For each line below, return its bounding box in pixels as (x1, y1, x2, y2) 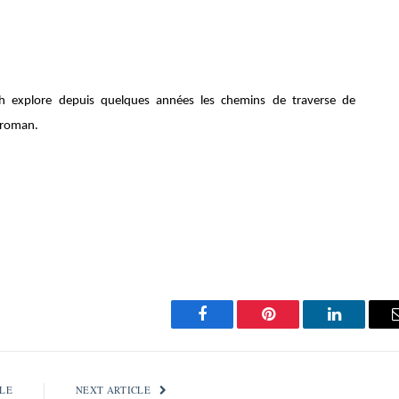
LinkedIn (332, 319, 392, 336)
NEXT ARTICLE (76, 383, 154, 396)
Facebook (200, 319, 264, 336)
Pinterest (266, 319, 323, 336)
